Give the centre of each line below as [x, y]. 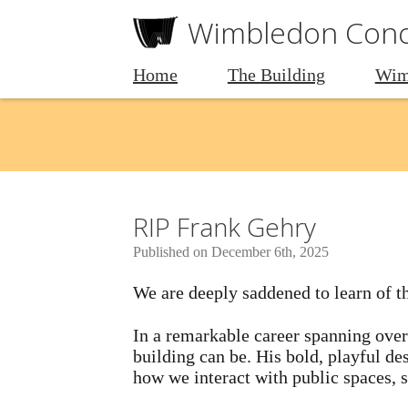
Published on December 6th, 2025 [231, 252]
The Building [276, 75]
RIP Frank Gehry [224, 227]
